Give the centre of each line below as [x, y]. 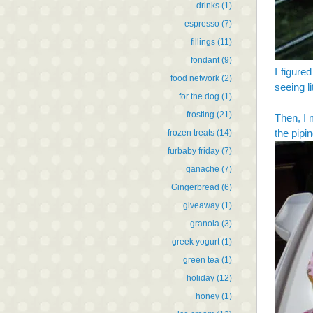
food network [195, 78]
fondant [205, 60]
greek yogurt [196, 241]
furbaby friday [194, 151]
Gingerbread [195, 187]
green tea [201, 260]
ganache [203, 169]
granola [205, 223]
